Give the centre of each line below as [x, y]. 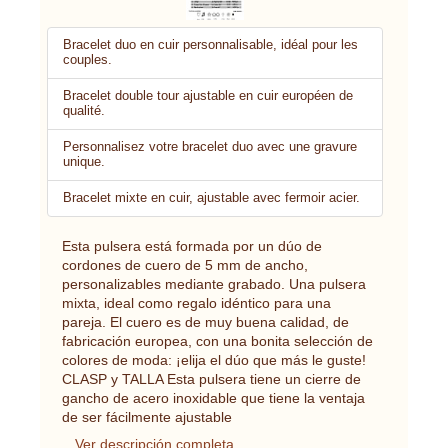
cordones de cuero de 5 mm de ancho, [185, 264]
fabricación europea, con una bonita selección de [217, 340]
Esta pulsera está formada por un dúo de [192, 245]
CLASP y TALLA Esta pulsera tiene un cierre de [211, 378]
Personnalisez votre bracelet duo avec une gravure [210, 146]
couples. [87, 59]
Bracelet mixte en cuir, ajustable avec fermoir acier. [211, 197]
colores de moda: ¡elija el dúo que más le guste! [214, 359]
